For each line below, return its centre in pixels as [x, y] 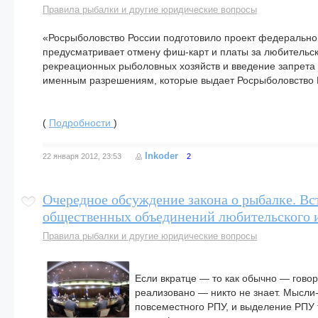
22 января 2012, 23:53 [82, 156]
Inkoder [161, 156]
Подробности [81, 123]
